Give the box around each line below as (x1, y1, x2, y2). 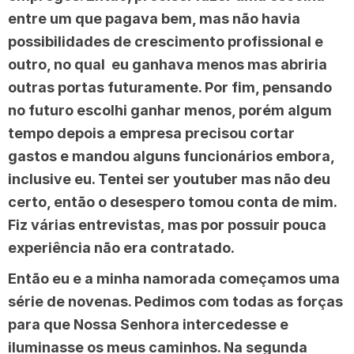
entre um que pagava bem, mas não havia (8, 9, 300, 27)
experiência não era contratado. (8, 239, 235, 256)
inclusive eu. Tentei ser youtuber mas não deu (8, 170, 330, 187)
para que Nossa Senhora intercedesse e (8, 315, 288, 333)
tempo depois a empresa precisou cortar (8, 124, 295, 141)
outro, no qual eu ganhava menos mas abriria (8, 55, 327, 73)
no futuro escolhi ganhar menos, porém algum (8, 101, 332, 119)
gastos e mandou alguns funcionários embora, (8, 147, 334, 164)
